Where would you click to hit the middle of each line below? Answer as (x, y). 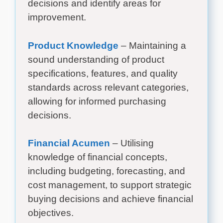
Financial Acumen (69, 143)
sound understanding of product (96, 59)
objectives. (51, 213)
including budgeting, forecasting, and (107, 171)
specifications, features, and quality (103, 73)
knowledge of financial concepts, (98, 157)
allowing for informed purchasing (97, 101)
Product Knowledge (73, 45)
